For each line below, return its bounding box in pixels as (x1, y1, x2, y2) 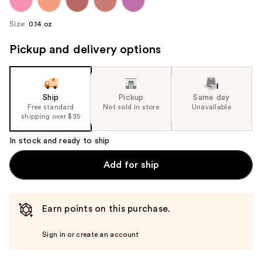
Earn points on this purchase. (42, 204, 171, 213)
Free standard (27, 103, 74, 111)
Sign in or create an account (42, 230, 139, 238)
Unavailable (191, 103, 231, 111)
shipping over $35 (21, 112, 81, 120)
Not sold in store (102, 103, 160, 111)
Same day (193, 93, 230, 102)
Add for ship (103, 160, 159, 170)
